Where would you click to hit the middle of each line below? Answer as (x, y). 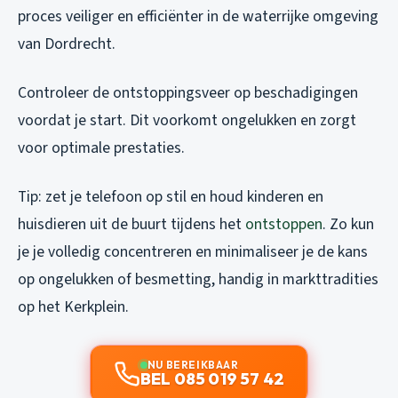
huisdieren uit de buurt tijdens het (131, 225)
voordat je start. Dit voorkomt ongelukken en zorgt (187, 121)
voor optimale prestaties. (101, 148)
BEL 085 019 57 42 (212, 379)
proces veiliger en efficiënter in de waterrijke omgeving (198, 17)
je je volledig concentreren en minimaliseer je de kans (193, 252)
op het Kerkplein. (73, 307)
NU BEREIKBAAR (193, 365)
